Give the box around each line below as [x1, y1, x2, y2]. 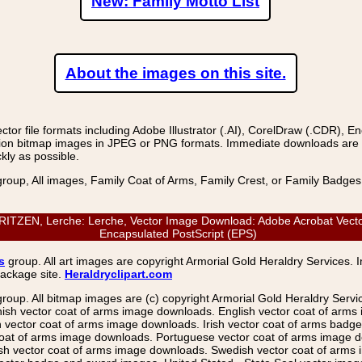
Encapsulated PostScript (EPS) [99, 227, 263, 240]
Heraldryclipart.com [65, 267, 172, 280]
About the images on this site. [65, 65, 286, 82]
